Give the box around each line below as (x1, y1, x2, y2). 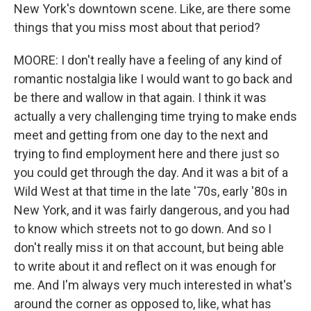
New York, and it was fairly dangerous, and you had (14, 203, 289, 217)
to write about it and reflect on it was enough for (14, 259, 276, 274)
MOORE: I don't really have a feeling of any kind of (14, 53, 283, 67)
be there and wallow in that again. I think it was (14, 90, 267, 105)
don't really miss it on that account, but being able (14, 240, 284, 255)
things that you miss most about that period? (14, 20, 260, 35)
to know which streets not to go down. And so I (14, 221, 271, 236)
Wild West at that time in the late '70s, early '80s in (14, 184, 287, 199)
